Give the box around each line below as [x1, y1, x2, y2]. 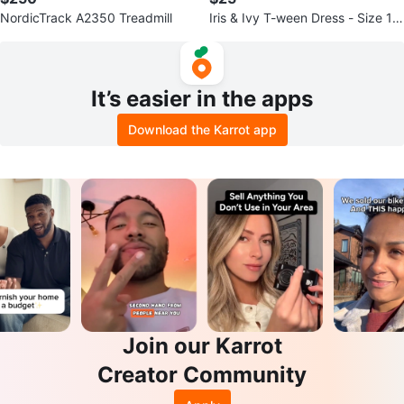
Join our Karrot [122, 333, 282, 360]
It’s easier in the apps [91, 86, 313, 112]
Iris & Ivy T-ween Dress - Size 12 [209, 10, 399, 25]
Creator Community [97, 362, 307, 389]
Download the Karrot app [127, 122, 277, 137]
